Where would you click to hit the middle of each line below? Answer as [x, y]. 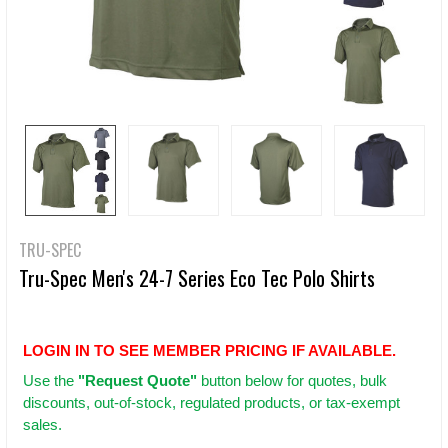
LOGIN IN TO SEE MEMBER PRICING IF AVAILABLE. [209, 351]
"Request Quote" [137, 381]
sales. [42, 425]
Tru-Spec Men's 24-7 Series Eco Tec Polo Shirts [197, 278]
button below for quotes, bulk [292, 381]
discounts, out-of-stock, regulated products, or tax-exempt [211, 403]
